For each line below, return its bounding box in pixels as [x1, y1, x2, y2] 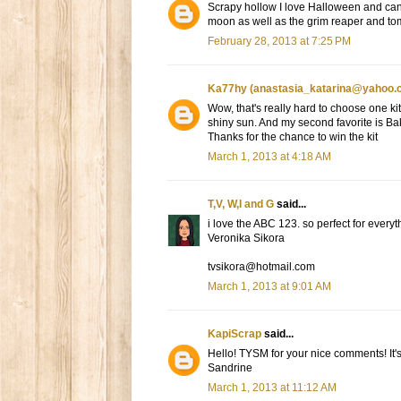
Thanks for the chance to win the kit [208, 131, 378, 144]
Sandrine [208, 362, 252, 375]
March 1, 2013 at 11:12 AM [208, 381, 337, 395]
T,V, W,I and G [208, 198, 274, 211]
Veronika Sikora [208, 232, 285, 245]
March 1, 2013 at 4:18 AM [208, 150, 331, 164]
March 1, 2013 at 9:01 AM [208, 280, 331, 294]
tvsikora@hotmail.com [208, 260, 315, 274]
